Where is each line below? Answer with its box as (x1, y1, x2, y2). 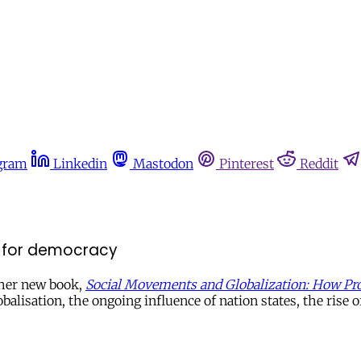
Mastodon (133, 156, 193, 172)
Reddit (300, 156, 338, 172)
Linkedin (53, 156, 107, 172)
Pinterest (219, 156, 274, 172)
